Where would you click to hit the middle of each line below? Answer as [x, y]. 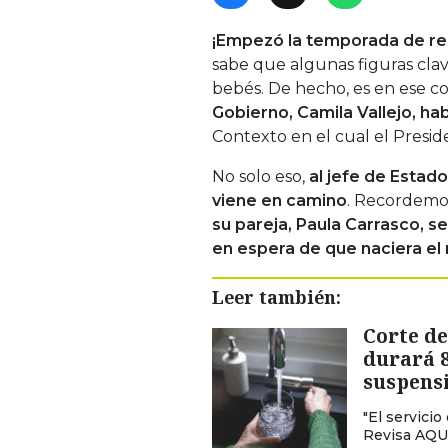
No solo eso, [258, 176]
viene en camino [279, 200]
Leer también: [276, 296]
